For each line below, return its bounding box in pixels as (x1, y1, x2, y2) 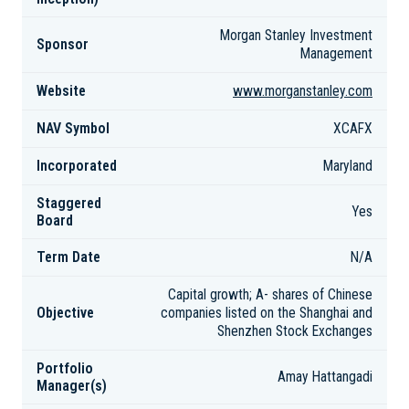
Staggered (37, 194, 101, 212)
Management (300, 46, 372, 62)
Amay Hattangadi (278, 369, 372, 385)
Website (37, 82, 86, 100)
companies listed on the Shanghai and (161, 305, 372, 321)
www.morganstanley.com (233, 83, 372, 100)
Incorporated (37, 157, 117, 174)
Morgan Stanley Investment (220, 27, 372, 44)
